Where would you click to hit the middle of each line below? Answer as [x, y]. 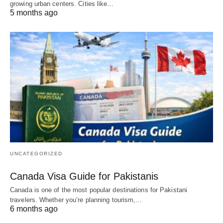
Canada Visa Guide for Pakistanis [84, 176]
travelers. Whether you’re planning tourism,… [76, 200]
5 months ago [34, 13]
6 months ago [34, 209]
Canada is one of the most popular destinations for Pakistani [99, 190]
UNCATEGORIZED [36, 153]
